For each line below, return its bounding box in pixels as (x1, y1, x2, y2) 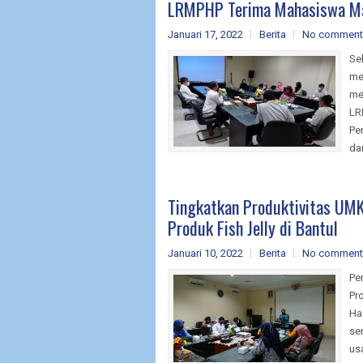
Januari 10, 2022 (168, 246, 243, 259)
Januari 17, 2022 (168, 28, 243, 41)
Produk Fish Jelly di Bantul (168, 214, 338, 241)
